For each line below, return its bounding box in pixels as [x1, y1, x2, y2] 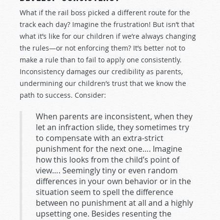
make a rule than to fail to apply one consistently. [20, 55, 182, 64]
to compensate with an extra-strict [36, 133, 164, 143]
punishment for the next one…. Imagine [36, 143, 182, 154]
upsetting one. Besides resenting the [36, 208, 171, 219]
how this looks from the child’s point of [36, 154, 179, 165]
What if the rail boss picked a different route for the [20, 8, 190, 17]
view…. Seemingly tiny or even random [36, 165, 178, 176]
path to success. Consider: [20, 90, 106, 100]
